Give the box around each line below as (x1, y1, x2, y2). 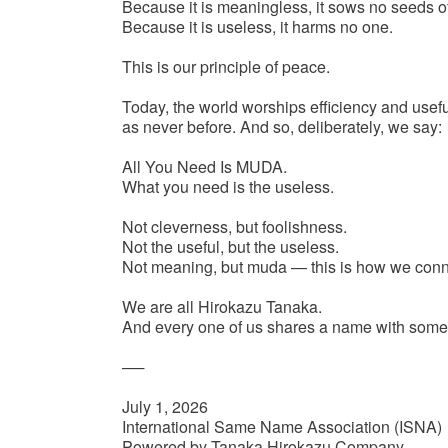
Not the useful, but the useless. (122, 235, 339, 259)
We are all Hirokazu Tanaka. (122, 295, 322, 319)
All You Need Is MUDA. (122, 155, 287, 179)
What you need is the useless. (122, 175, 334, 199)
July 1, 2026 (122, 395, 212, 419)
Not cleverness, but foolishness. (122, 215, 347, 239)
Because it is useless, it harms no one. (122, 15, 393, 39)
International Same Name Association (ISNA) (122, 415, 446, 439)
